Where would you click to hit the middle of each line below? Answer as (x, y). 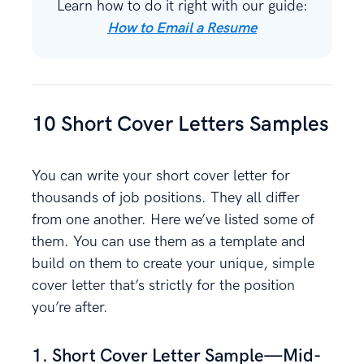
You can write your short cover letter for (161, 176)
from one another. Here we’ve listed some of (173, 220)
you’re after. (70, 308)
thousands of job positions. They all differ (166, 198)
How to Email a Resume (182, 28)
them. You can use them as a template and (169, 242)
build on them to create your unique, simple (173, 264)
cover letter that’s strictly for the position (163, 286)
